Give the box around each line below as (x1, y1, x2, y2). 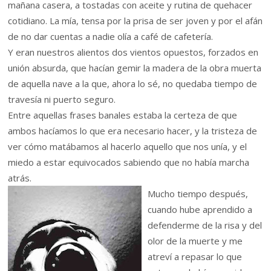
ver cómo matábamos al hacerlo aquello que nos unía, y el (8, 140, 247, 153)
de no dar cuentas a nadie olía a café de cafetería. (8, 30, 214, 43)
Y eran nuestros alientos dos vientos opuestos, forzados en (8, 46, 259, 59)
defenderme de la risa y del (148, 219, 263, 232)
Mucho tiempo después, (148, 188, 249, 200)
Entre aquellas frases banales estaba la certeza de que (8, 109, 238, 122)
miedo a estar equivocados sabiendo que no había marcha (8, 156, 250, 169)
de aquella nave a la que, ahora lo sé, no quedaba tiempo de (8, 77, 258, 90)
